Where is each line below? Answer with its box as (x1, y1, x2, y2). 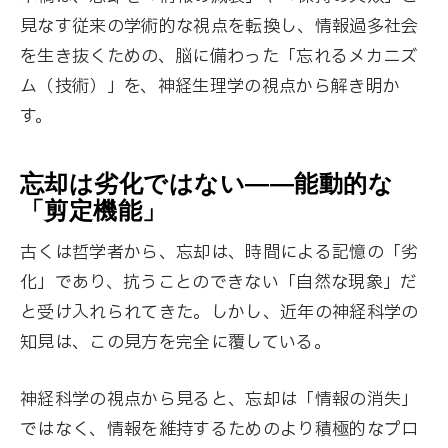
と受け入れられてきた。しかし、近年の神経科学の (20, 299, 419, 325)
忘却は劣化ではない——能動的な (20, 170, 394, 198)
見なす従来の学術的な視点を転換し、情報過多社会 (20, 13, 419, 39)
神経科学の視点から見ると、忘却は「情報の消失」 (20, 386, 419, 412)
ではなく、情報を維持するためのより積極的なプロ (20, 416, 419, 442)
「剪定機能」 (20, 197, 167, 225)
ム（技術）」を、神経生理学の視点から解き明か (20, 73, 401, 99)
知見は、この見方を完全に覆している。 (20, 329, 332, 355)
